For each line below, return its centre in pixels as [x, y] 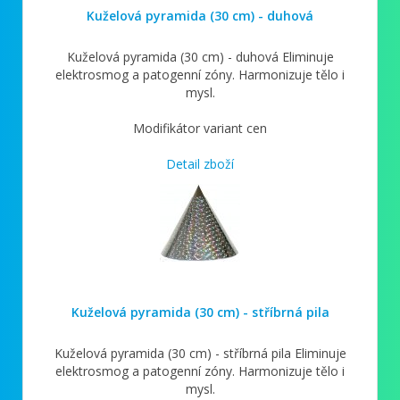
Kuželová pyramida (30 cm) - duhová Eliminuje [200, 56]
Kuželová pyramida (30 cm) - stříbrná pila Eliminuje [200, 353]
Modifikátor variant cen [200, 128]
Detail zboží [200, 163]
